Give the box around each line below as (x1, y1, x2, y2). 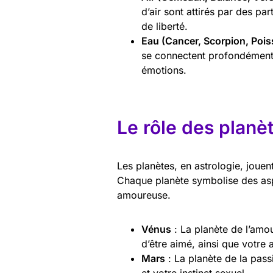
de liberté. (141, 19, 188, 32)
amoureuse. (117, 188, 171, 201)
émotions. (141, 63, 186, 76)
